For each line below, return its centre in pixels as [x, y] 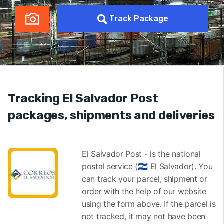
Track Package [139, 19]
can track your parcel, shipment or [145, 179]
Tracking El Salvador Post [83, 98]
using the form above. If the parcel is [149, 204]
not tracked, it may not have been [144, 216]
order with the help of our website [144, 191]
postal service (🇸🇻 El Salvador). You [147, 166]
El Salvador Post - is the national [141, 154]
